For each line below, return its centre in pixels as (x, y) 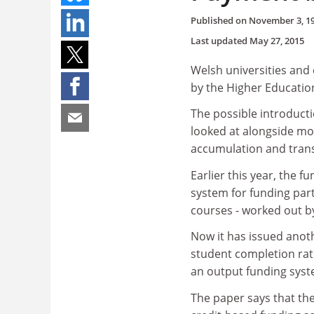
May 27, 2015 (277, 40)
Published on (220, 20)
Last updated (220, 40)
